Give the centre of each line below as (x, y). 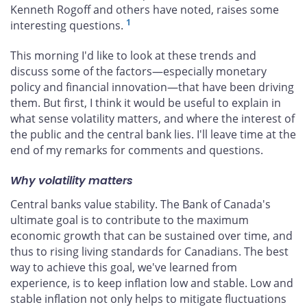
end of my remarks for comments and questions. (137, 150)
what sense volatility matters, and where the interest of (152, 119)
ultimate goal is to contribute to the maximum (130, 220)
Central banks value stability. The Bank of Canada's (140, 204)
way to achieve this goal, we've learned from (124, 267)
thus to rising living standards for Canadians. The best (149, 251)
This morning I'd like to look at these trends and (133, 56)
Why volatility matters (72, 180)
